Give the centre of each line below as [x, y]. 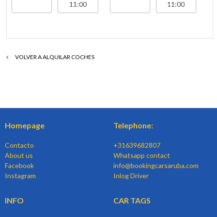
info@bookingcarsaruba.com [156, 165]
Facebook [19, 165]
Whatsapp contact [142, 155]
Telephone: [133, 125]
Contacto [19, 145]
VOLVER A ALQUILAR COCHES [54, 57]
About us [19, 155]
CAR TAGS [132, 200]
